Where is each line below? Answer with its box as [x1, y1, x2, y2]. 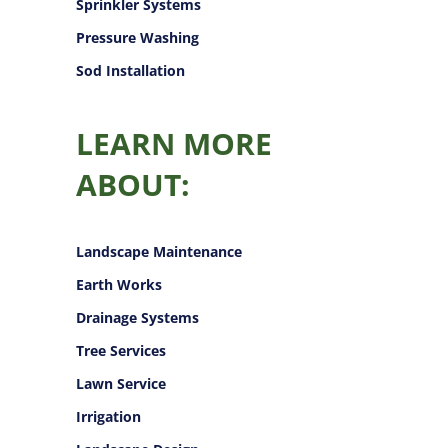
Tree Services [76, 341, 166, 361]
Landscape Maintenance [76, 242, 242, 262]
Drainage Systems [76, 308, 199, 328]
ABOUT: [76, 164, 190, 206]
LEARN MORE [76, 123, 272, 165]
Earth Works [76, 275, 162, 295]
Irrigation [76, 407, 141, 427]
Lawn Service [76, 374, 166, 394]
